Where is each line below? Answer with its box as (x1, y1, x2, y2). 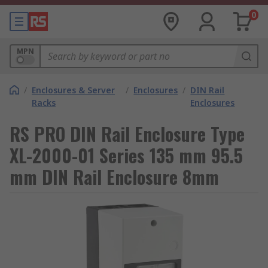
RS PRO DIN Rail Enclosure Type (10, 120, 245, 147)
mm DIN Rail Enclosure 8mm (10, 163, 219, 190)
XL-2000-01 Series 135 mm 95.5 (10, 142, 243, 169)
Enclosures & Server (32, 84, 115, 96)
